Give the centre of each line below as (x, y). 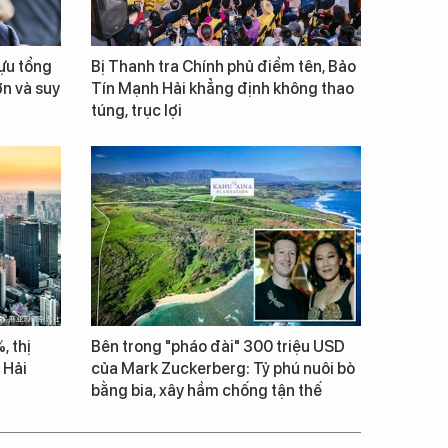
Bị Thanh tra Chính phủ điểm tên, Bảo (223, 66)
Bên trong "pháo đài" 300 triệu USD (218, 346)
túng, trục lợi (136, 110)
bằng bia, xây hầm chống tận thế (206, 390)
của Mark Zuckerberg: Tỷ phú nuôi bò (223, 368)
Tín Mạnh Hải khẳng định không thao (222, 88)
